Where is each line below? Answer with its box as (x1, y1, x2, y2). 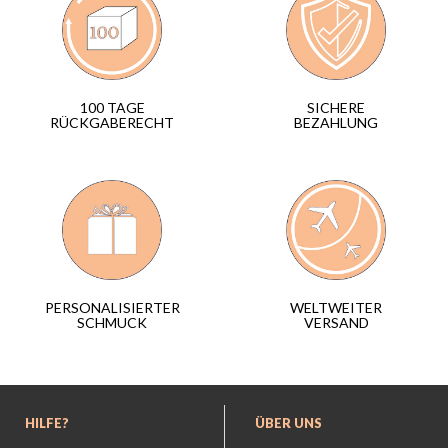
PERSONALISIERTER (44, 299, 180, 317)
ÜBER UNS (255, 415, 322, 432)
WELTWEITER (290, 298, 382, 316)
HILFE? (25, 415, 69, 432)
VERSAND (303, 313, 369, 331)
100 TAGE (79, 99, 145, 117)
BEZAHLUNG (294, 114, 378, 131)
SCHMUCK (77, 314, 147, 332)
